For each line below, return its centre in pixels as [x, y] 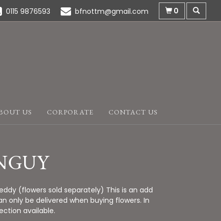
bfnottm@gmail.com [112, 11]
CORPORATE [70, 112]
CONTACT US [133, 112]
